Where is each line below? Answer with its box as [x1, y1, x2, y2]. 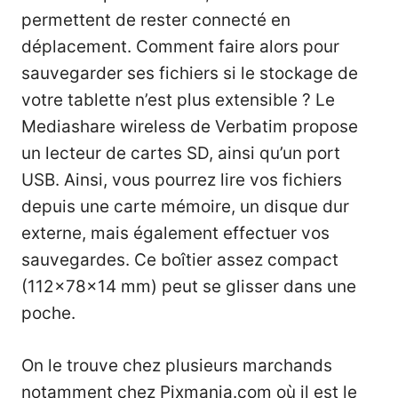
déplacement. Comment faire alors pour [21, 36, 339, 58]
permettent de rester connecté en [21, 10, 291, 31]
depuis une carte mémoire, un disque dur [21, 196, 349, 218]
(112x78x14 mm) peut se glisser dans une [21, 276, 356, 298]
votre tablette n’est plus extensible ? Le [21, 90, 335, 111]
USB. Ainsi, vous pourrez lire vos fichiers [21, 170, 342, 191]
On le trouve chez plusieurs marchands [21, 354, 332, 376]
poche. [21, 303, 76, 324]
